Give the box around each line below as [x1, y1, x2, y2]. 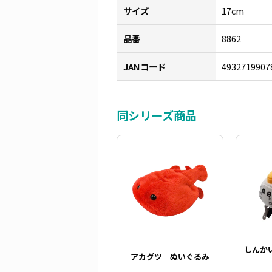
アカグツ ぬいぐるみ [131, 250, 209, 262]
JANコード [123, 59, 166, 73]
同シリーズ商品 [117, 106, 197, 124]
